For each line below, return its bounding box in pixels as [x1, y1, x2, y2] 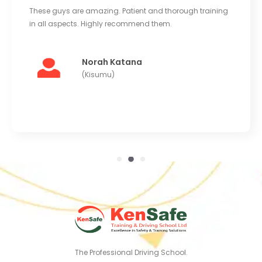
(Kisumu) [82, 70, 115, 80]
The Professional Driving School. [74, 247, 188, 258]
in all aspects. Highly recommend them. [29, 19, 172, 29]
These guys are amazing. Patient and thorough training [29, 6, 228, 16]
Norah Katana [82, 56, 142, 68]
